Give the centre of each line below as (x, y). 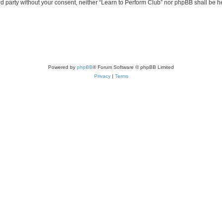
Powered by (62, 67)
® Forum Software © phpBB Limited (133, 67)
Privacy (102, 76)
